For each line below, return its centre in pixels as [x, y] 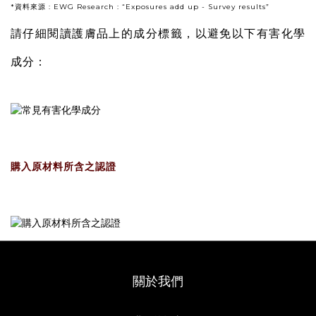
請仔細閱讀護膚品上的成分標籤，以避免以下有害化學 [158, 34]
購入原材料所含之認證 [63, 167]
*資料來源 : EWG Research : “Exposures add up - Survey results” [140, 7]
